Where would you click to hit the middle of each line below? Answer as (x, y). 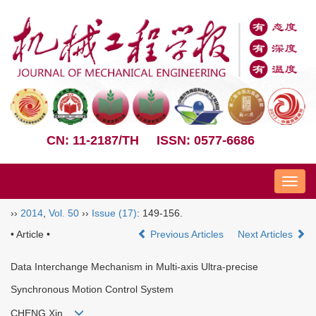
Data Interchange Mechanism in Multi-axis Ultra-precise (134, 266)
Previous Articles (187, 234)
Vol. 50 (64, 213)
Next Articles (267, 234)
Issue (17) (114, 213)
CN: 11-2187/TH (93, 140)
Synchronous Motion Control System (92, 289)
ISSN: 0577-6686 (206, 140)
